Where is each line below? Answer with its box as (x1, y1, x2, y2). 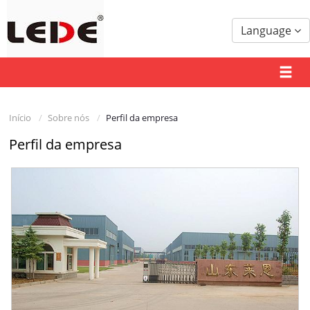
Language (241, 23, 294, 38)
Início (9, 111, 32, 124)
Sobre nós (48, 111, 90, 124)
